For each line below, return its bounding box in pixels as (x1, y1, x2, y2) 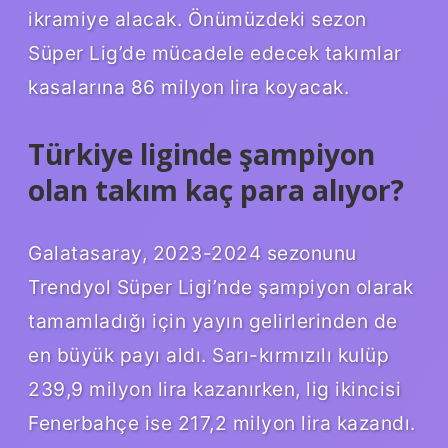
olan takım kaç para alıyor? (28, 170, 404, 209)
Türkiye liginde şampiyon (28, 134, 375, 173)
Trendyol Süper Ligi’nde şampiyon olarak (28, 275, 414, 300)
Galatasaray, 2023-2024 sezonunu (28, 241, 357, 266)
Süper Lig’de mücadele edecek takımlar (28, 40, 402, 65)
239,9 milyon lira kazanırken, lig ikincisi (28, 377, 401, 402)
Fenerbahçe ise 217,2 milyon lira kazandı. (28, 411, 416, 436)
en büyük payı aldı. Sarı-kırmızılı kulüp (28, 343, 389, 368)
